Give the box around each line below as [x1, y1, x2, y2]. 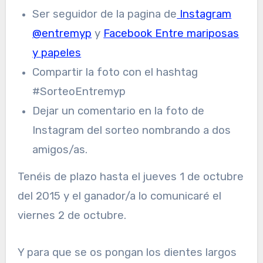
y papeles [32, 46, 82, 60]
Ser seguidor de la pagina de [32, 8, 177, 21]
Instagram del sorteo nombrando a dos [32, 124, 231, 137]
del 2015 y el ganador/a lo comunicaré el [17, 189, 221, 203]
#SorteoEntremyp [32, 85, 126, 99]
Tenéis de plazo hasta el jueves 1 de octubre [17, 170, 244, 183]
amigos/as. [32, 143, 88, 157]
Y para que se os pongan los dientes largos [17, 245, 237, 259]
